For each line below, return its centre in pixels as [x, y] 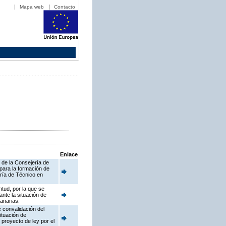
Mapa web [32, 7]
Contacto [65, 7]
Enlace [69, 155]
